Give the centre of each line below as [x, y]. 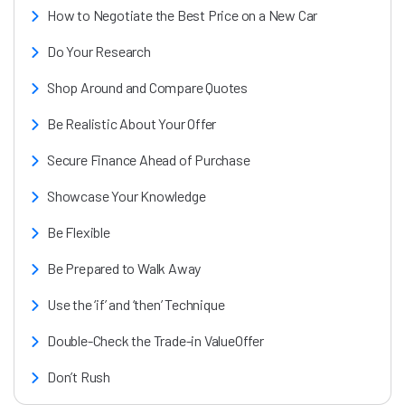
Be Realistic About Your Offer [132, 123]
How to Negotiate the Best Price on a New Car [183, 15]
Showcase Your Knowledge [127, 196]
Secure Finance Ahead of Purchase [149, 160]
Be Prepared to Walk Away [124, 268]
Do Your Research [99, 51]
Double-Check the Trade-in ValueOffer [155, 340]
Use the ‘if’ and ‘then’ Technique [136, 304]
